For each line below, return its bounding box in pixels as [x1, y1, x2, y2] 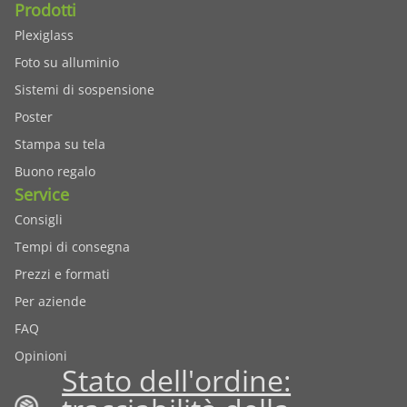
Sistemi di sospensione [15, 81, 154, 99]
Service [15, 184, 69, 206]
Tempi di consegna [15, 238, 130, 256]
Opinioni [15, 347, 67, 365]
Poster [15, 108, 53, 126]
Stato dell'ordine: [62, 361, 292, 401]
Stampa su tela [15, 135, 105, 154]
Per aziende [15, 293, 86, 311]
